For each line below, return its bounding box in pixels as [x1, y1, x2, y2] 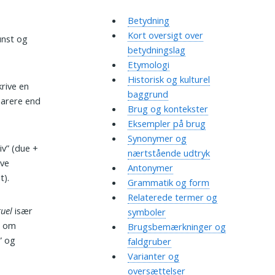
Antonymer [127, 161, 173, 174]
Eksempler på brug [127, 117, 206, 130]
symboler [127, 206, 166, 219]
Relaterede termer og [127, 191, 217, 204]
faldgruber [127, 235, 171, 248]
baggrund [127, 88, 168, 101]
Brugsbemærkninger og [127, 220, 226, 233]
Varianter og [127, 250, 179, 263]
